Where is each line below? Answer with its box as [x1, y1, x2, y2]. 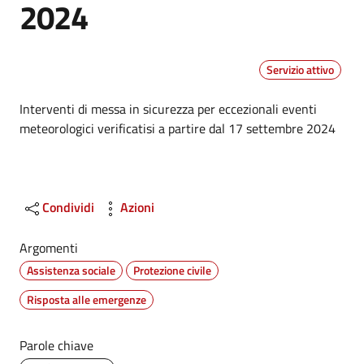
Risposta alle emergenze [27, 291, 146, 308]
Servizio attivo [266, 61, 334, 78]
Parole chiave [19, 336, 93, 355]
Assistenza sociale [27, 262, 115, 279]
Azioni [120, 197, 154, 217]
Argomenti [19, 238, 78, 258]
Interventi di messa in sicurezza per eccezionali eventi [19, 99, 317, 119]
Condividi [42, 197, 94, 217]
